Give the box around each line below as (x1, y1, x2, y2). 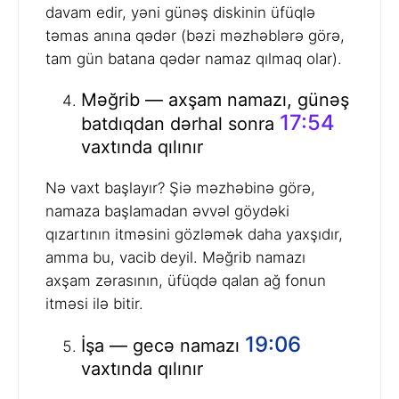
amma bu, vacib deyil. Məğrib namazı (45, 248, 305, 267)
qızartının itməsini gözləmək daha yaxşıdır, (45, 225, 343, 244)
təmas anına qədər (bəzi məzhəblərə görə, (45, 27, 345, 45)
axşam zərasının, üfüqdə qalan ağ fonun (45, 272, 326, 290)
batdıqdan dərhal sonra (81, 113, 280, 135)
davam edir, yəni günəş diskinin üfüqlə (45, 4, 315, 22)
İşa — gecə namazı (81, 335, 245, 357)
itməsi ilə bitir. (45, 295, 143, 313)
